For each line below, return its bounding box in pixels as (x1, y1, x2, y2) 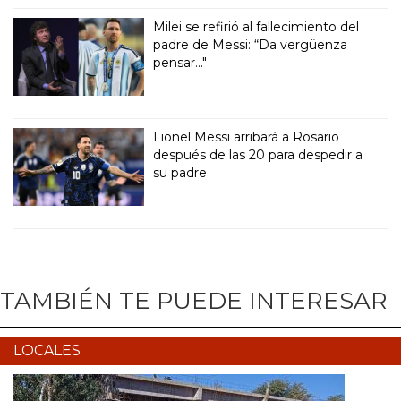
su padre (153, 164, 208, 181)
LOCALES (13, 341, 81, 359)
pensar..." (153, 54, 208, 71)
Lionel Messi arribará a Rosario (153, 128, 340, 145)
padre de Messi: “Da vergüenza (153, 36, 348, 53)
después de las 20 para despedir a (153, 146, 363, 163)
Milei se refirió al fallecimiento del (153, 18, 360, 35)
